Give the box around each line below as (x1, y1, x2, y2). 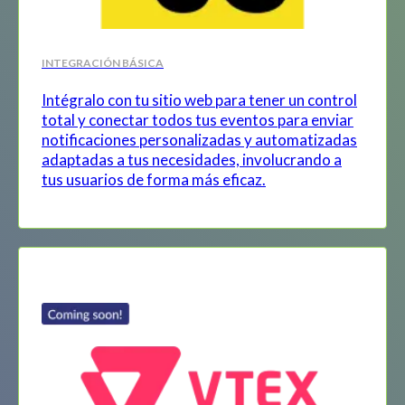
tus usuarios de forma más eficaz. (42, 169, 266, 189)
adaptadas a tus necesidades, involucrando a (42, 149, 342, 169)
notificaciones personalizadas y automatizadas (42, 129, 357, 149)
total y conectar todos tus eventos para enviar (42, 109, 353, 129)
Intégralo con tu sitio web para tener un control (42, 89, 357, 109)
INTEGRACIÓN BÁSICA (42, 55, 164, 70)
